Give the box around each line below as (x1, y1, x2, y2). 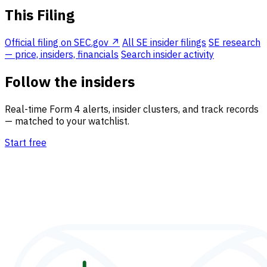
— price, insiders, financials (5, 48, 119, 61)
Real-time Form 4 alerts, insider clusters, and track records (5, 103, 259, 115)
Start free (5, 136, 46, 148)
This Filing (5, 5, 74, 25)
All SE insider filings (122, 36, 206, 49)
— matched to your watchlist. (5, 114, 129, 127)
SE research (209, 36, 260, 49)
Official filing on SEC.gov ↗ (5, 36, 120, 49)
